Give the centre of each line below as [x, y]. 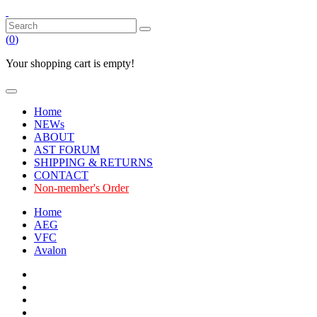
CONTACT [61, 175]
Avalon [50, 250]
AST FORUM [67, 150]
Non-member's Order [81, 188]
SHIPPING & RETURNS [93, 162]
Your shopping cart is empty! [70, 63]
